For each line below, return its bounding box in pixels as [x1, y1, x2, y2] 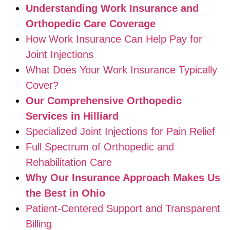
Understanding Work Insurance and [26, 2, 199, 14]
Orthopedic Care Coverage [26, 17, 156, 29]
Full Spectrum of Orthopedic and [26, 141, 174, 152]
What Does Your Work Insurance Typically [26, 64, 217, 75]
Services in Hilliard [26, 110, 119, 122]
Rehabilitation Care [26, 156, 112, 168]
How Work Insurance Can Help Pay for [26, 33, 202, 45]
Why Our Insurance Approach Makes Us [26, 171, 220, 183]
